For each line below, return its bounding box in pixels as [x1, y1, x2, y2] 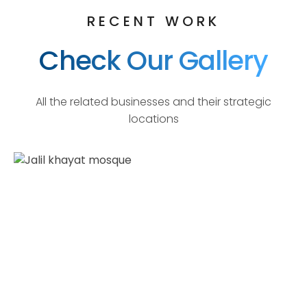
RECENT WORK [87, 11, 220, 31]
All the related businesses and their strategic [36, 93, 271, 110]
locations [128, 110, 179, 127]
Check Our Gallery [39, 41, 268, 79]
